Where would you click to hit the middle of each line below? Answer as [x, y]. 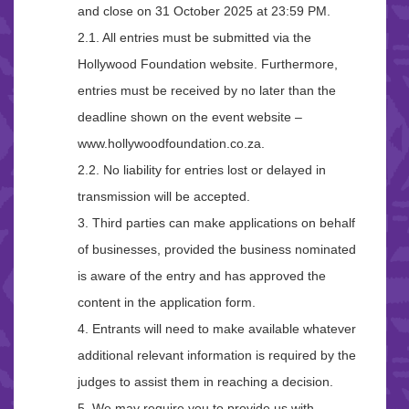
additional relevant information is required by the [217, 356]
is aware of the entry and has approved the [202, 276]
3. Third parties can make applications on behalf [216, 223]
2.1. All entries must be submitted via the [194, 38]
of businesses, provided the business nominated [217, 250]
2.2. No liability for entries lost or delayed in [202, 170]
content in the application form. [167, 303]
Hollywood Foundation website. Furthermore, [208, 64]
